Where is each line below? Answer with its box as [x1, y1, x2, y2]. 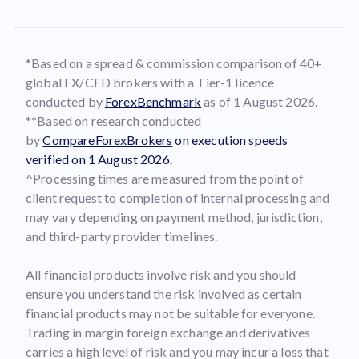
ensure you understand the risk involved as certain [26, 286, 302, 301]
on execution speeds [175, 132, 288, 147]
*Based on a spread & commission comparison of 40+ [26, 55, 323, 71]
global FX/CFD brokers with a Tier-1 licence [26, 75, 275, 90]
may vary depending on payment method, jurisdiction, [26, 209, 322, 224]
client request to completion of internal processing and [26, 190, 330, 205]
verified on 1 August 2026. [26, 151, 172, 167]
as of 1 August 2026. [201, 94, 318, 109]
